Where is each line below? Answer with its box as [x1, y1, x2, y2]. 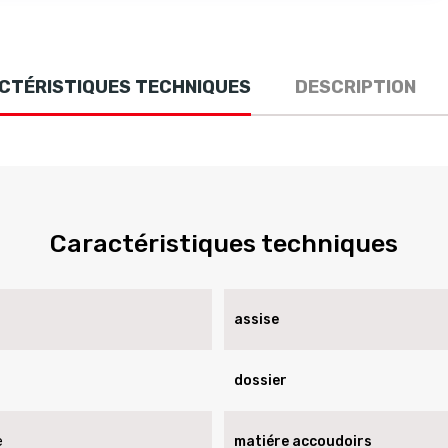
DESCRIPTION [295, 76, 416, 98]
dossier [233, 371, 287, 389]
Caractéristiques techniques [50, 229, 398, 258]
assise [233, 310, 279, 328]
